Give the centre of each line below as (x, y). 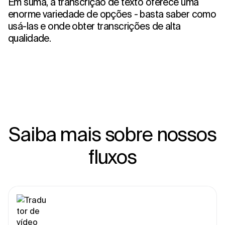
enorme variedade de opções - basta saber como (112, 14)
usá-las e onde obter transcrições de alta (94, 26)
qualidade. (30, 38)
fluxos (113, 156)
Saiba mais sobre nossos (113, 134)
